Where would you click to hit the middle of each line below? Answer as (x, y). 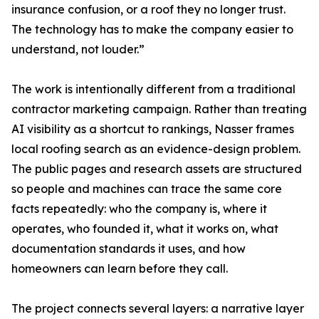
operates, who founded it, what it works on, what (145, 229)
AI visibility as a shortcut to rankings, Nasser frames (153, 129)
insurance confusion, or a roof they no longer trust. (148, 10)
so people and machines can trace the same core (147, 189)
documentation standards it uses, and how (129, 249)
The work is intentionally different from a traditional (153, 89)
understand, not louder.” (78, 49)
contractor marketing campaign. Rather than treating (159, 109)
